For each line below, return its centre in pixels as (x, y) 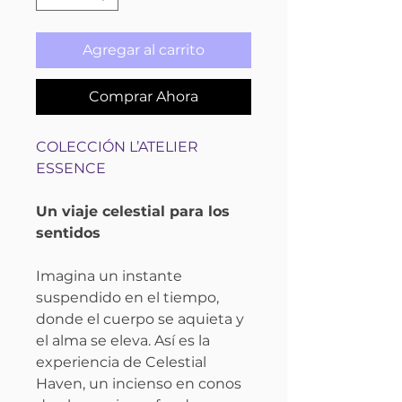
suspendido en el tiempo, (127, 297)
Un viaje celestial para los (133, 211)
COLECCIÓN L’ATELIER (117, 146)
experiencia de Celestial (121, 362)
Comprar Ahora (144, 96)
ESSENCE (71, 168)
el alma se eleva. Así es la (123, 340)
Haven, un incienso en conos (139, 383)
